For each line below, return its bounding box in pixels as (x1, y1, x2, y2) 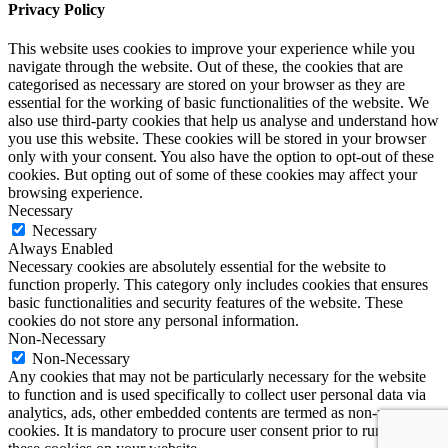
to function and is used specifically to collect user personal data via (8, 386, 426, 404)
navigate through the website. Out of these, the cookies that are (8, 58, 403, 76)
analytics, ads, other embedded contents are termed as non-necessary (8, 404, 438, 422)
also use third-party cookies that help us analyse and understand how (8, 112, 439, 130)
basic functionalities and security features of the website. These (8, 294, 403, 312)
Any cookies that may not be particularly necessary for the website (8, 368, 426, 386)
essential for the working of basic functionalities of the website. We (8, 94, 429, 112)
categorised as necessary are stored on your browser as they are (8, 76, 405, 94)
